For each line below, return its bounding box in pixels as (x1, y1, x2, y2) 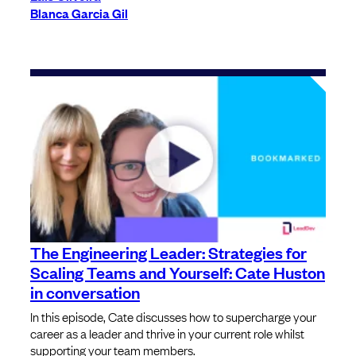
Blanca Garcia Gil (30, 3, 128, 21)
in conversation (30, 281, 140, 304)
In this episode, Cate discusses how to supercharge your (30, 308, 316, 326)
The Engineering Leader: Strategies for (30, 241, 307, 264)
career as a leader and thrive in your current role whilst (30, 324, 304, 342)
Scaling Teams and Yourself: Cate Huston (30, 261, 325, 284)
